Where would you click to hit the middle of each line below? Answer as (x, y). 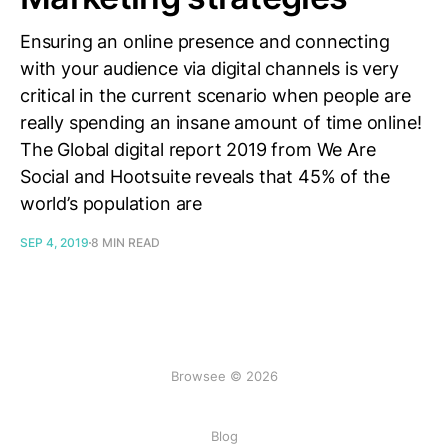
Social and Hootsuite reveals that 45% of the (205, 176)
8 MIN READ (125, 242)
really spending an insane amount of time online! (221, 122)
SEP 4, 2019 (54, 242)
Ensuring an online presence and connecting (205, 41)
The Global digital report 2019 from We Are (198, 149)
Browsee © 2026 (224, 376)
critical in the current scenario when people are (215, 95)
